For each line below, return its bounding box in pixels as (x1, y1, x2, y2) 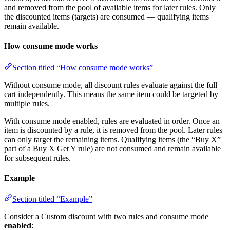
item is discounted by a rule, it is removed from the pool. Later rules (4, 125, 222, 135)
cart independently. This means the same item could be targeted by (4, 89, 218, 99)
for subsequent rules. (4, 153, 71, 162)
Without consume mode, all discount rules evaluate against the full (4, 80, 217, 89)
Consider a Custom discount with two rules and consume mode (4, 212, 208, 221)
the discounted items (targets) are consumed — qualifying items (4, 12, 209, 22)
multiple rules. (4, 99, 50, 108)
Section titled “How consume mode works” (12, 63, 153, 72)
